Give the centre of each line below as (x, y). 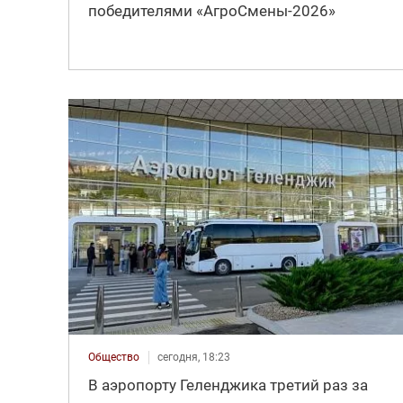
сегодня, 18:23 (193, 358)
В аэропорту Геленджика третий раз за (228, 385)
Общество (113, 358)
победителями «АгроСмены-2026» (211, 11)
